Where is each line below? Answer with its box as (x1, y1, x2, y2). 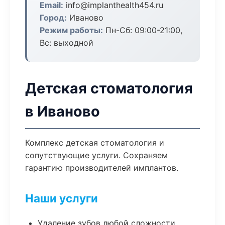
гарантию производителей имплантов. (25, 163, 178, 173)
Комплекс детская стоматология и (25, 138, 164, 148)
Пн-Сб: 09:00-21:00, (103, 25, 182, 35)
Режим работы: (40, 25, 103, 35)
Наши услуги (25, 191, 98, 205)
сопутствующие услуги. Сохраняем (25, 150, 168, 160)
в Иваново (25, 102, 100, 120)
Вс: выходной (40, 38, 93, 48)
